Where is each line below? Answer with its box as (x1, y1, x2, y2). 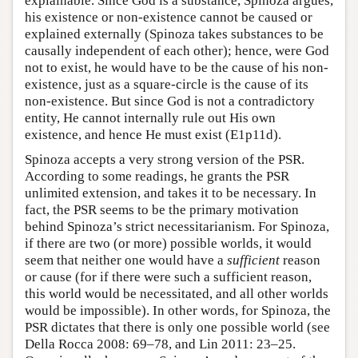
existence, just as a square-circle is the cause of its (25, 77, 308, 93)
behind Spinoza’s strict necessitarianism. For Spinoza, (25, 219, 329, 235)
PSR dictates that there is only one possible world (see (25, 320, 330, 336)
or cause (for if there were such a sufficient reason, (25, 269, 312, 285)
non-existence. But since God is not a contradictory (25, 93, 315, 109)
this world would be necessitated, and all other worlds (25, 286, 328, 302)
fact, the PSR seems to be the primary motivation (25, 202, 299, 218)
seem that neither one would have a (25, 253, 227, 268)
